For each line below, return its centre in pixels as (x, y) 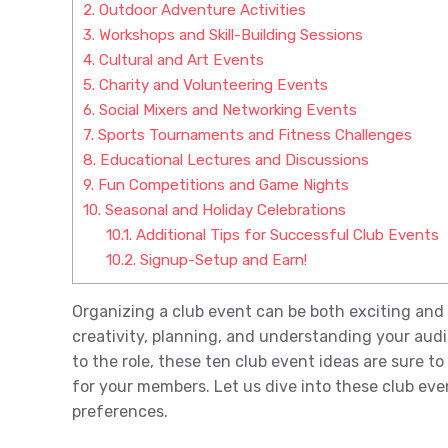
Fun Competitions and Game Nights (221, 184)
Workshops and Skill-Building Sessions (229, 34)
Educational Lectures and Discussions (232, 159)
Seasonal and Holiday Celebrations (223, 209)
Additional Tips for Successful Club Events (285, 234)
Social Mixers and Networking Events (226, 109)
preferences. (120, 411)
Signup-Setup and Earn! (221, 259)
